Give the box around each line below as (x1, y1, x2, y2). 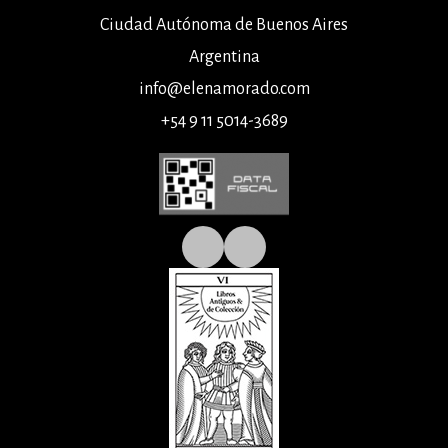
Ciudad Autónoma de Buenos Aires (100, 16, 348, 34)
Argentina (188, 48, 260, 66)
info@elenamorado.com (138, 80, 310, 98)
